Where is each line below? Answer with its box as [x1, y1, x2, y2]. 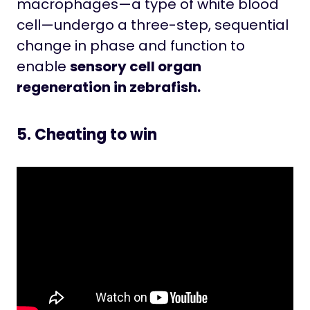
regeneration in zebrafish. [17, 77, 201, 97]
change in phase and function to [17, 35, 245, 55]
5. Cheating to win [17, 123, 157, 145]
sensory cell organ [70, 56, 201, 76]
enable [17, 56, 70, 76]
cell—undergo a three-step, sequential [17, 15, 289, 35]
